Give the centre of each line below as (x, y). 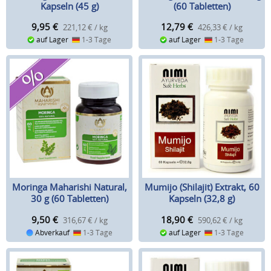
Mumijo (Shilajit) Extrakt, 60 (202, 187)
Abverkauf (53, 232)
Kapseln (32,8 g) (202, 199)
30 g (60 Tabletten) (69, 199)
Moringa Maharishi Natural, (69, 187)
